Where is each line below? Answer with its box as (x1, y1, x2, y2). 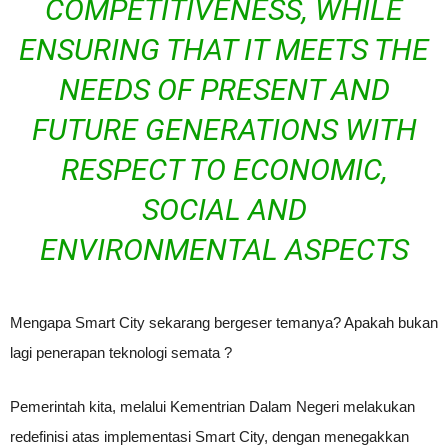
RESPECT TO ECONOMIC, (60, 152, 388, 187)
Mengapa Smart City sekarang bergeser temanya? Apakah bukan (10, 314, 438, 331)
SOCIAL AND (141, 192, 307, 227)
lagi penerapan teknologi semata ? (10, 344, 232, 361)
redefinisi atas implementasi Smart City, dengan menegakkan (10, 428, 409, 445)
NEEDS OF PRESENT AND (58, 72, 390, 107)
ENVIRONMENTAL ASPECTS (39, 232, 409, 267)
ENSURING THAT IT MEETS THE (19, 32, 429, 67)
